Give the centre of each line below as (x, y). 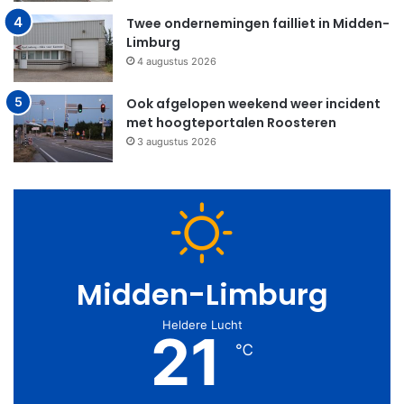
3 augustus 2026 (177, 141)
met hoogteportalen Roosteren (231, 122)
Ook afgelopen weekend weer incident (253, 103)
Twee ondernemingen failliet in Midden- (258, 23)
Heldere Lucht (202, 324)
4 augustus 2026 (177, 61)
